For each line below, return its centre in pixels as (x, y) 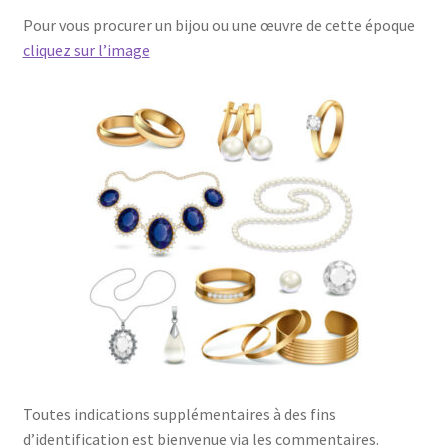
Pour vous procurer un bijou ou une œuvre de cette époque (218, 24)
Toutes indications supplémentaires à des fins (179, 413)
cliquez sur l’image (86, 49)
